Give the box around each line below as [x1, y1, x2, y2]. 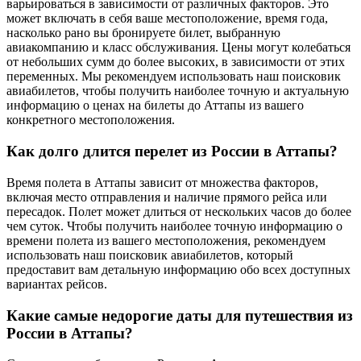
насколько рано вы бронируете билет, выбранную [6, 26, 280, 40]
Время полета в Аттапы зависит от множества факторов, [6, 175, 318, 189]
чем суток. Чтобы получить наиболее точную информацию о [6, 218, 342, 233]
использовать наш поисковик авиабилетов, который [6, 247, 293, 262]
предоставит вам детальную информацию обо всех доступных [6, 262, 351, 276]
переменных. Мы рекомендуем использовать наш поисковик [6, 69, 341, 84]
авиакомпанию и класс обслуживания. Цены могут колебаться [6, 40, 351, 55]
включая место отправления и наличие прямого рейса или [6, 189, 327, 204]
